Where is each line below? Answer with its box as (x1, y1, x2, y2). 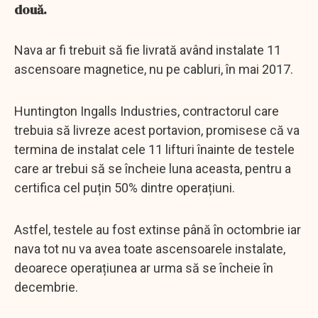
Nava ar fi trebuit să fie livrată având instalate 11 (14, 42, 281, 57)
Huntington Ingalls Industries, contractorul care (14, 103, 279, 119)
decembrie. (14, 279, 78, 295)
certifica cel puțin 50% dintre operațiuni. (14, 180, 235, 195)
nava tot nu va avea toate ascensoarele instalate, (14, 241, 285, 256)
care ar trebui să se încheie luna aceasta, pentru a (14, 160, 291, 176)
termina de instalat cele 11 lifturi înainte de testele (14, 141, 295, 157)
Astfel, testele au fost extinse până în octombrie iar (14, 221, 301, 237)
